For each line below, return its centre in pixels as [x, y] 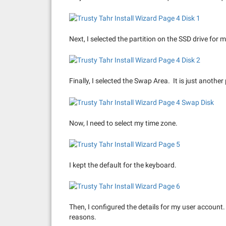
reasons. [83, 217]
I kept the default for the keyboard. [123, 165]
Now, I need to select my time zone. [123, 123]
